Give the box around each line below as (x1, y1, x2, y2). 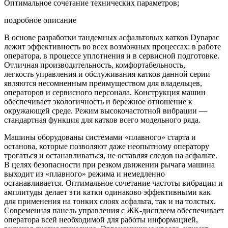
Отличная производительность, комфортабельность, (4, 60, 185, 69)
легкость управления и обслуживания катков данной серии (4, 69, 210, 78)
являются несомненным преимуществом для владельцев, (4, 78, 202, 88)
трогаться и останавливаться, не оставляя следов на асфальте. (4, 151, 217, 160)
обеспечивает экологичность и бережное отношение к (4, 97, 192, 106)
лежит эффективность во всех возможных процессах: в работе (4, 42, 221, 51)
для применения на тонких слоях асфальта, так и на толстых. (4, 196, 216, 206)
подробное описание (4, 15, 76, 24)
